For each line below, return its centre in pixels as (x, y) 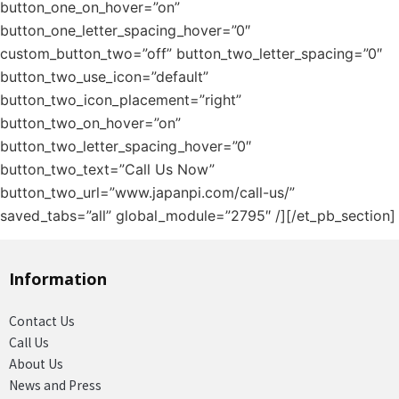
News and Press (55, 385)
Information (58, 279)
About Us (36, 364)
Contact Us (42, 321)
